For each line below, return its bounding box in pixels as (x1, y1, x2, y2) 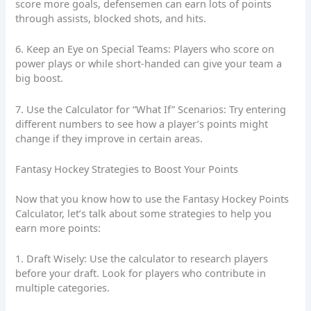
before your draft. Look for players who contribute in (15, 266, 267, 280)
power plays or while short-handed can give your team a (15, 56, 283, 71)
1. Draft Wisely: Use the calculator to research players (15, 251, 269, 266)
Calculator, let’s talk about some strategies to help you (15, 205, 272, 220)
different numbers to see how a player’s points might (15, 116, 269, 131)
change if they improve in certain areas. (15, 131, 203, 145)
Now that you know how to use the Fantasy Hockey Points (15, 191, 289, 205)
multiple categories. (15, 280, 110, 295)
